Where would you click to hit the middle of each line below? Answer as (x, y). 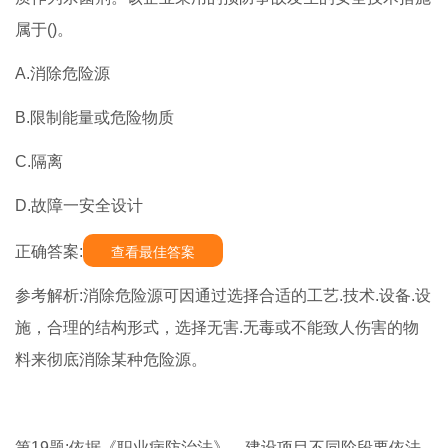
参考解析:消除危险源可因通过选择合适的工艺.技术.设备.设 (223, 296)
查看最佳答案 (153, 252)
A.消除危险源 (62, 74)
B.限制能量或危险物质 (94, 118)
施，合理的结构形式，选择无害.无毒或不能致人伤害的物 (217, 328)
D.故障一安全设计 (79, 206)
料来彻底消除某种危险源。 (111, 360)
